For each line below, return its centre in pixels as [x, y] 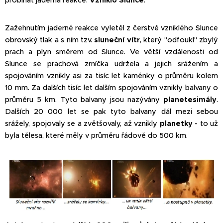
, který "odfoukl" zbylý [179, 40]
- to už [205, 124]
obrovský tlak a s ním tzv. [50, 40]
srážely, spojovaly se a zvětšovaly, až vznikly [82, 124]
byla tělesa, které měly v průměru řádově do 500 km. [97, 136]
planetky [176, 124]
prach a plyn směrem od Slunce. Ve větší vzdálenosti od [111, 52]
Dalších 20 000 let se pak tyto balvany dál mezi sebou [111, 112]
